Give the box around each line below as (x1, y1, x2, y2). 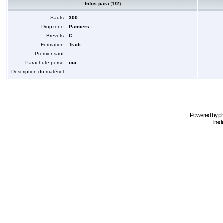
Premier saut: (34, 51, 65, 56)
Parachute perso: (25, 60, 65, 65)
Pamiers (68, 24, 89, 29)
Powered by (190, 112, 218, 119)
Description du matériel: (11, 69, 65, 74)
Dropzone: (41, 24, 65, 29)
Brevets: (46, 33, 65, 38)
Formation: (40, 42, 65, 47)
